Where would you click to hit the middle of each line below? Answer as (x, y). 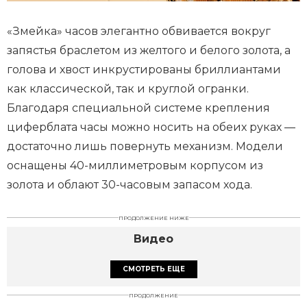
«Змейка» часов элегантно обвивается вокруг (139, 31)
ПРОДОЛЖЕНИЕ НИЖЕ (153, 218)
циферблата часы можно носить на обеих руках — (151, 127)
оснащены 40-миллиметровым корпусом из (135, 165)
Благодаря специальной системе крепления (138, 108)
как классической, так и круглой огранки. (128, 88)
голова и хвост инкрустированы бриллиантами (144, 69)
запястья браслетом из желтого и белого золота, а (149, 50)
